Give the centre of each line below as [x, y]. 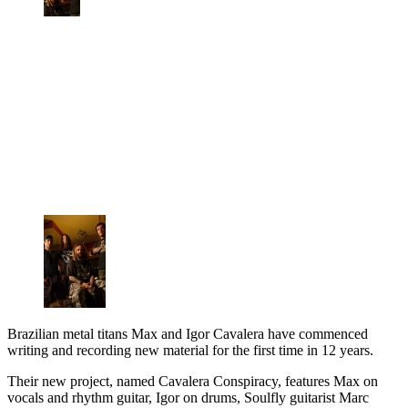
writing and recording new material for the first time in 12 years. [190, 351]
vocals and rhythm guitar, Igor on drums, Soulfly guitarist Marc [188, 398]
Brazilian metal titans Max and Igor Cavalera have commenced [188, 334]
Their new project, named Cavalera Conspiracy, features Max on [193, 382]
